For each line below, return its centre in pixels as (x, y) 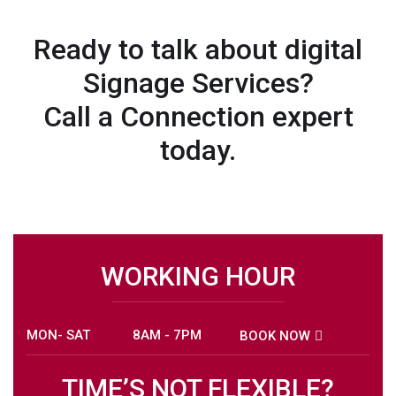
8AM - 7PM (168, 335)
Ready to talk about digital (198, 50)
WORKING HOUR (198, 277)
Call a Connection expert (198, 117)
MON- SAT (58, 335)
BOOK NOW (274, 336)
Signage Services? (198, 84)
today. (198, 151)
